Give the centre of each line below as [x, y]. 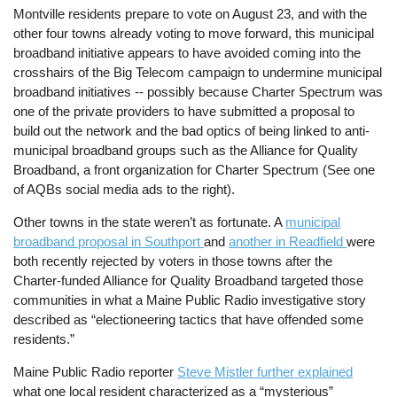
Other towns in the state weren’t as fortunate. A [150, 222]
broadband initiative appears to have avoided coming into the [187, 52]
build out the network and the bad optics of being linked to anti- [192, 130]
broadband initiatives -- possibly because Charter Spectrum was [198, 91]
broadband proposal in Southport [109, 241]
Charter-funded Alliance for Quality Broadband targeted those [189, 280]
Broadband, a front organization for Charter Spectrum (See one [195, 169]
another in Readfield [288, 241]
